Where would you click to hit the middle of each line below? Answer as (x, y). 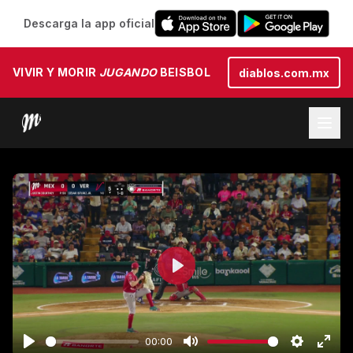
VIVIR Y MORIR (56, 72)
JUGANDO (128, 72)
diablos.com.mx (284, 73)
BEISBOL (184, 72)
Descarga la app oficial (89, 23)
